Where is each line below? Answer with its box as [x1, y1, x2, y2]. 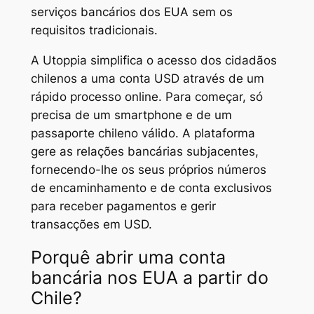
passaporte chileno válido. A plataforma [30, 125, 255, 140]
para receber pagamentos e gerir [30, 198, 216, 213]
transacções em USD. [30, 217, 152, 231]
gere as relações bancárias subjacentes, [30, 144, 259, 158]
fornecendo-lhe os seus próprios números [30, 162, 266, 177]
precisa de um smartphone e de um [30, 107, 232, 122]
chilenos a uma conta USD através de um [30, 71, 264, 86]
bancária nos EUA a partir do [30, 267, 268, 289]
